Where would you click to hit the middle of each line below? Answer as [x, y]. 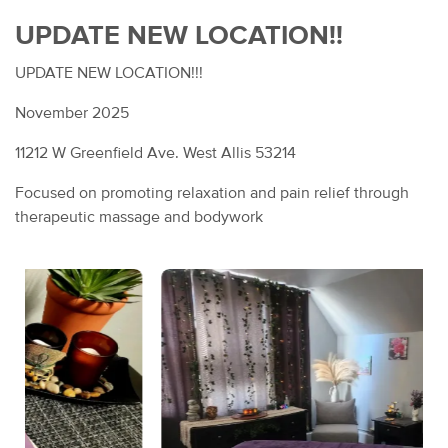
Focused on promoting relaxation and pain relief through [212, 193]
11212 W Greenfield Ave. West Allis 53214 [155, 153]
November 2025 [72, 113]
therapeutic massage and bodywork [141, 217]
